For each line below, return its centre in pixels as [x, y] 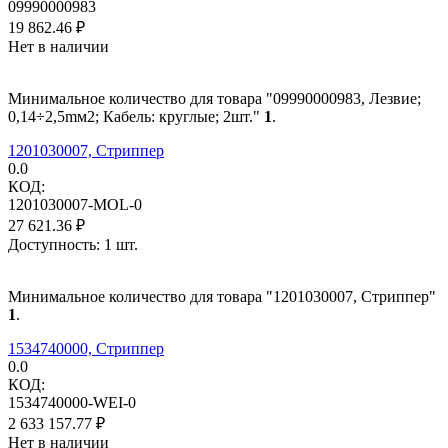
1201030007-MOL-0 [75, 204]
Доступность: [54, 244]
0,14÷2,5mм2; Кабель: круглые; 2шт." [136, 116]
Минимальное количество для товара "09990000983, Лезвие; [214, 98]
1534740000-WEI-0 [72, 402]
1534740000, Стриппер [86, 348]
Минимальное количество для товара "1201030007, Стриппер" [222, 296]
